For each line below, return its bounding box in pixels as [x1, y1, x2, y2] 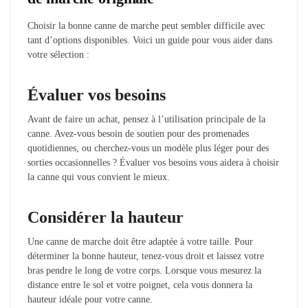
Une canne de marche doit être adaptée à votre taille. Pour [27, 236, 253, 247]
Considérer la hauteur [27, 208, 184, 227]
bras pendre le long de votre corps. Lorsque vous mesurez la [27, 265, 261, 276]
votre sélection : [27, 49, 89, 60]
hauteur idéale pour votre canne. [27, 294, 153, 305]
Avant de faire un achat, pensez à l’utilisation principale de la [27, 114, 265, 125]
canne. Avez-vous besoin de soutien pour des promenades [27, 129, 249, 140]
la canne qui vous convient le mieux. [27, 172, 170, 183]
